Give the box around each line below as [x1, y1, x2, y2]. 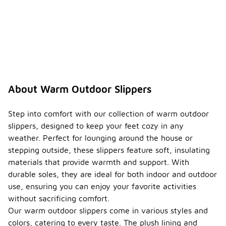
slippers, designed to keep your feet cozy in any [8, 121, 184, 131]
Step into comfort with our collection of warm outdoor [8, 109, 209, 119]
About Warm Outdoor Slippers [8, 83, 152, 95]
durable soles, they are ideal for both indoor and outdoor [8, 169, 217, 179]
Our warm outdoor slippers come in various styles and [8, 206, 208, 215]
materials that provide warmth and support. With [8, 157, 189, 167]
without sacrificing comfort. [8, 194, 109, 203]
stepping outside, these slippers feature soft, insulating [8, 145, 210, 155]
